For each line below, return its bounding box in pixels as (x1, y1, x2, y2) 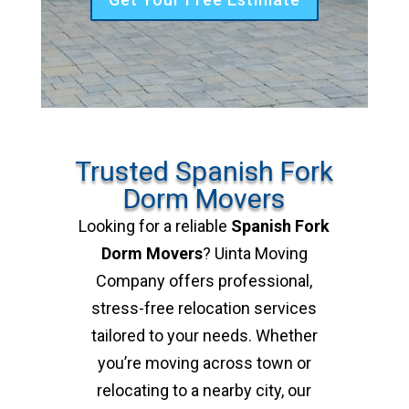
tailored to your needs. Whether (90, 325, 318, 345)
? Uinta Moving (202, 243, 308, 263)
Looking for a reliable (79, 215, 232, 236)
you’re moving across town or (97, 352, 311, 372)
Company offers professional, (96, 270, 313, 290)
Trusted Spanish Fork (75, 154, 334, 187)
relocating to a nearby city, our (97, 380, 312, 400)
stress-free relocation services (91, 298, 318, 318)
